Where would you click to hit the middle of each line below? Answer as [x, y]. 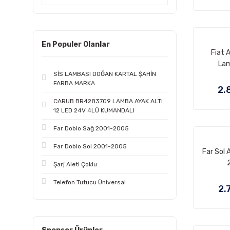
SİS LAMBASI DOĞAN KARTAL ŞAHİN [105, 74]
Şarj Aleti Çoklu [75, 164]
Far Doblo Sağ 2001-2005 [91, 128]
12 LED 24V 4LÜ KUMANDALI [94, 110]
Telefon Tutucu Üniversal [90, 182]
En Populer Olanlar [76, 44]
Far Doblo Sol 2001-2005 [90, 146]
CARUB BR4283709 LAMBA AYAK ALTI [108, 101]
